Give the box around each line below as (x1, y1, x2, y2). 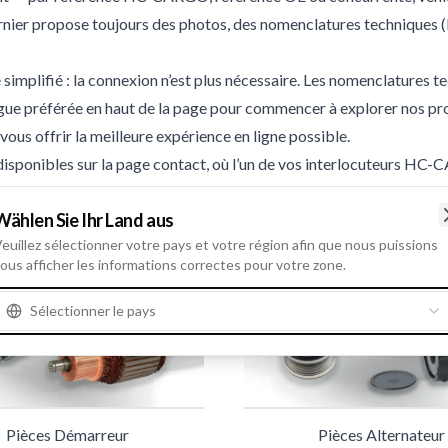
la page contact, (101, 154, 209, 174)
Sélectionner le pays (30, 301, 156, 319)
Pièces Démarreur (5, 425, 129, 445)
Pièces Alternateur (317, 425, 445, 445)
